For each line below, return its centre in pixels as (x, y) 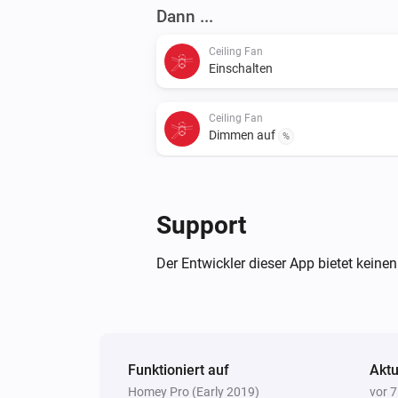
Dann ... (185, 16)
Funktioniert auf (179, 370)
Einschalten (241, 68)
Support (201, 225)
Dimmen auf (243, 135)
